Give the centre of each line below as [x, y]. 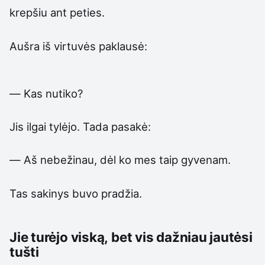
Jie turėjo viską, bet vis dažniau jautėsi [131, 237]
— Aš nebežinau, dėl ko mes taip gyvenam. [120, 160]
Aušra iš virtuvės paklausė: [78, 46]
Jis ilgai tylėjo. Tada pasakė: [80, 127]
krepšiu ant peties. [57, 13]
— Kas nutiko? [46, 93]
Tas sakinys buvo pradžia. [76, 193]
